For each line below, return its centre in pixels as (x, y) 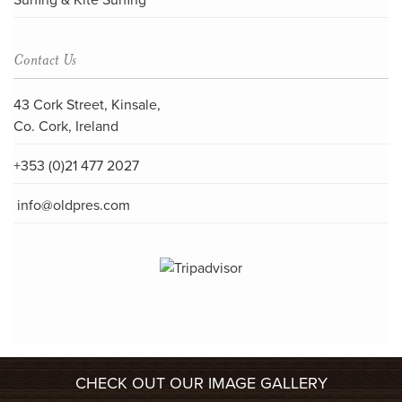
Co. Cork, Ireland (66, 127)
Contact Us (45, 59)
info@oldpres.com (74, 205)
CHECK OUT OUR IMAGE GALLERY (201, 384)
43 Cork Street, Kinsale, (87, 105)
